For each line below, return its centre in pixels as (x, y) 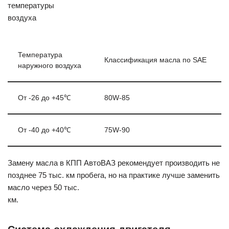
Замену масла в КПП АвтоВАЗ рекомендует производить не (114, 163)
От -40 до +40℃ (44, 130)
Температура (40, 55)
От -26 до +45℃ (44, 98)
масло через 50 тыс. (43, 187)
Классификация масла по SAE (155, 60)
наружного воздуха (50, 65)
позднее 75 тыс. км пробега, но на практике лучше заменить (114, 175)
